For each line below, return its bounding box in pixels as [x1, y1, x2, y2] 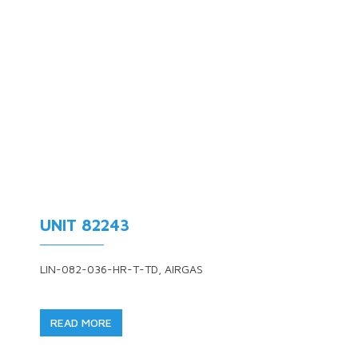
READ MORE [50, 316, 112, 329]
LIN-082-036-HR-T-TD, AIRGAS [40, 262, 203, 276]
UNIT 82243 [40, 216, 129, 234]
